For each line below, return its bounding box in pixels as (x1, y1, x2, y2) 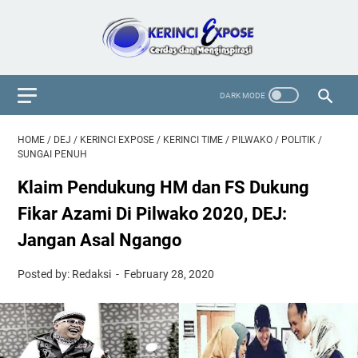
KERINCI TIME (163, 134, 223, 145)
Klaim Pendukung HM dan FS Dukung (18, 177, 309, 197)
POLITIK (281, 134, 316, 145)
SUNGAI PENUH (18, 149, 87, 160)
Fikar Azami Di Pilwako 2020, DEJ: (18, 204, 287, 224)
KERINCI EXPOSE (80, 134, 154, 145)
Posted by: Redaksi (18, 268, 113, 280)
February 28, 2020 (124, 268, 215, 280)
